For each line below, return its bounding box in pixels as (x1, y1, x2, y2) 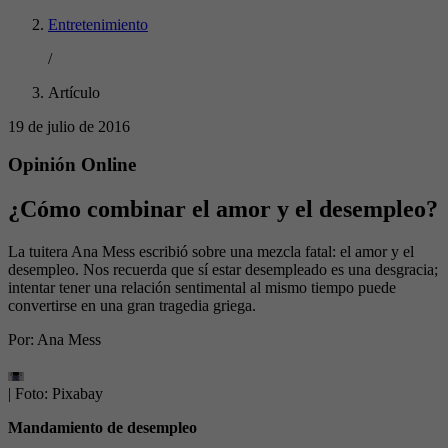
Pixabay (52, 385, 103, 403)
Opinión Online (8, 154, 136, 176)
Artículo (48, 83, 100, 101)
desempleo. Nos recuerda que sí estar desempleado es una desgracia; (8, 261, 438, 279)
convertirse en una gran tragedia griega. (8, 297, 256, 315)
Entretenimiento (48, 15, 148, 33)
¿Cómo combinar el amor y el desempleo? (8, 196, 438, 223)
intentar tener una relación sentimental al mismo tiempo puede (8, 279, 396, 297)
